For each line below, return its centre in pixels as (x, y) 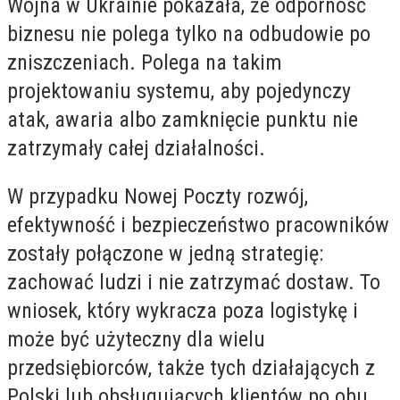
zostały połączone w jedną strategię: (165, 253)
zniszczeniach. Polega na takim (145, 62)
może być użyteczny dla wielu (136, 339)
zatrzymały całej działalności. (136, 148)
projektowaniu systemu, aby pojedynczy (179, 91)
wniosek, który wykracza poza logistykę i (183, 310)
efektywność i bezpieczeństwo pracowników (198, 225)
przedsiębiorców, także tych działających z (191, 367)
